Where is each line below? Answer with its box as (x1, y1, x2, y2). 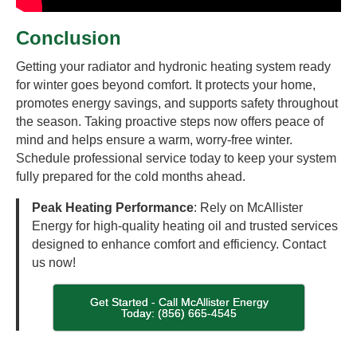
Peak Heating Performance (32, 201, 194, 214)
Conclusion (16, 27, 121, 49)
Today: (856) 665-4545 (121, 307, 237, 320)
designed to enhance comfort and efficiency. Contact (32, 237, 326, 251)
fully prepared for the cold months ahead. (16, 170, 245, 183)
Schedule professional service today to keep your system (16, 151, 336, 165)
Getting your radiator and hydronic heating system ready (16, 60, 331, 73)
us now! (32, 256, 76, 269)
